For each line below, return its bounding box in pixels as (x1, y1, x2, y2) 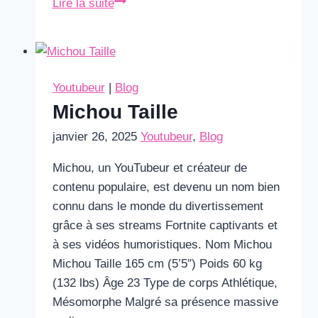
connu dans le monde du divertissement (52, 199, 263, 213)
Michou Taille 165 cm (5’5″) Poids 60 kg (52, 257, 262, 270)
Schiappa (113, 15, 163, 28)
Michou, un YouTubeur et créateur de (52, 161, 247, 175)
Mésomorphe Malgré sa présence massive (52, 295, 278, 309)
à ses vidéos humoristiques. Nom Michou (52, 238, 272, 251)
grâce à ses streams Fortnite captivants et (52, 219, 278, 232)
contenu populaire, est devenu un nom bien (52, 180, 280, 194)
